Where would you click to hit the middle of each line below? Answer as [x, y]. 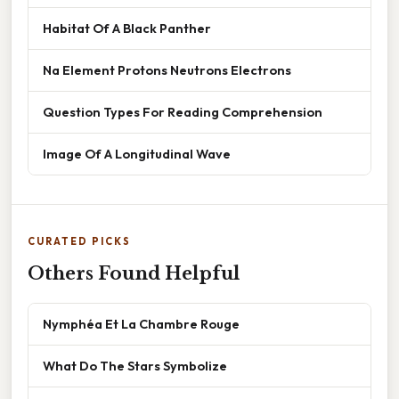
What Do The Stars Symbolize [135, 366]
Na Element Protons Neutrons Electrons [167, 70]
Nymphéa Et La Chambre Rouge [141, 324]
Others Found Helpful [134, 274]
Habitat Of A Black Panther [127, 28]
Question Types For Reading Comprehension [183, 112]
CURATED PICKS [79, 242]
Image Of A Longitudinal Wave [137, 154]
